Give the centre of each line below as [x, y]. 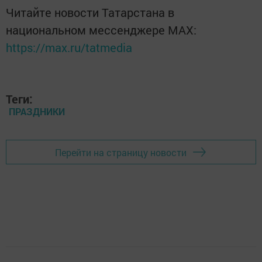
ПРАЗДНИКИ [37, 112]
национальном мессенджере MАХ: [101, 30]
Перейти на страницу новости [121, 152]
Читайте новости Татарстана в [90, 13]
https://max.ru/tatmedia [69, 48]
